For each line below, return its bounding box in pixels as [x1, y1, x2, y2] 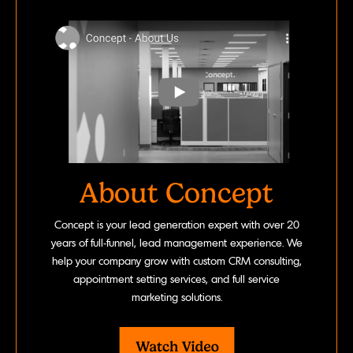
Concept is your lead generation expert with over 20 [54, 217, 299, 232]
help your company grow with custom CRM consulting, [51, 254, 302, 269]
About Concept [80, 175, 273, 210]
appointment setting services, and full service [73, 272, 280, 287]
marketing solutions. [131, 290, 222, 305]
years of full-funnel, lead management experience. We [50, 236, 303, 251]
